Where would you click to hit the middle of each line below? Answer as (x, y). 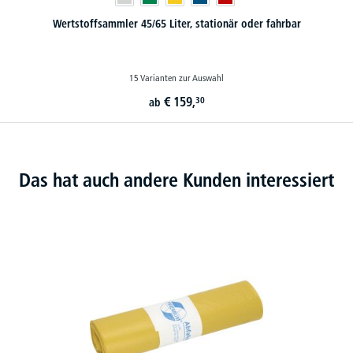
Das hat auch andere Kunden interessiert (176, 180)
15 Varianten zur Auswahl (176, 78)
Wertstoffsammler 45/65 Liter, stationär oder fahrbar (176, 24)
